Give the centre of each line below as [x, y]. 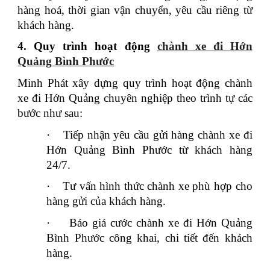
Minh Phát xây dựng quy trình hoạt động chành [135, 83]
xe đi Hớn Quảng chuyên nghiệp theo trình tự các [135, 98]
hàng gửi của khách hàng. [106, 201]
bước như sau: [50, 113]
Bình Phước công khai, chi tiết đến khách [149, 238]
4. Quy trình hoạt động [87, 46]
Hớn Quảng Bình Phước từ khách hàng [149, 149]
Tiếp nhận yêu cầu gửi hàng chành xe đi [158, 134]
